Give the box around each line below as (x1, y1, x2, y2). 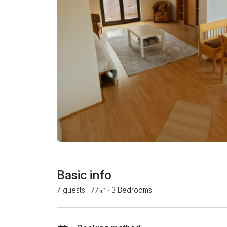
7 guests (57, 185, 85, 194)
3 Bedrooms (111, 185, 152, 194)
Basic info (57, 168, 111, 182)
